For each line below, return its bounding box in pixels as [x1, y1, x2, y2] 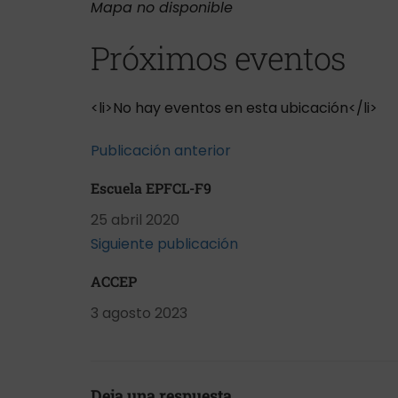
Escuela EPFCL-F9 [91, 179, 211, 197]
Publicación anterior [91, 140, 231, 161]
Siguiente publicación [91, 234, 238, 254]
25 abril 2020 [91, 210, 179, 230]
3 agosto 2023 [91, 303, 187, 323]
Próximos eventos [91, 36, 346, 79]
